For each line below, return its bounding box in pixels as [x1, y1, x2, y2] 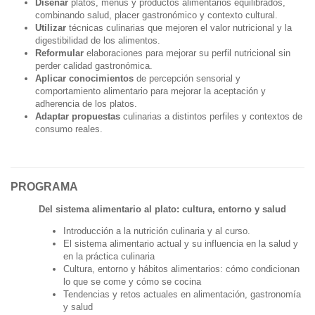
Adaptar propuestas [35, 110, 120, 122]
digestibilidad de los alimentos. [35, 34, 160, 46]
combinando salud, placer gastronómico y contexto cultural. [35, 9, 278, 20]
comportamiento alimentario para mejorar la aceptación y [35, 85, 266, 96]
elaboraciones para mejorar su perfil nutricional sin [84, 47, 290, 58]
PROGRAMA [11, 180, 78, 193]
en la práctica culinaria [63, 250, 155, 262]
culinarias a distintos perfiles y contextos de [120, 110, 302, 122]
